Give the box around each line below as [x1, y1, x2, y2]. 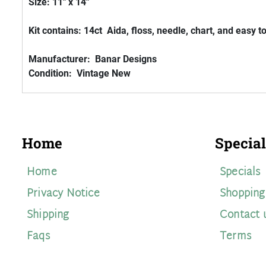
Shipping [27, 205, 69, 226]
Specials [220, 163, 261, 183]
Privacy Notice [27, 184, 100, 204]
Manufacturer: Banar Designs [28, 53, 157, 65]
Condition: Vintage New [28, 68, 131, 80]
